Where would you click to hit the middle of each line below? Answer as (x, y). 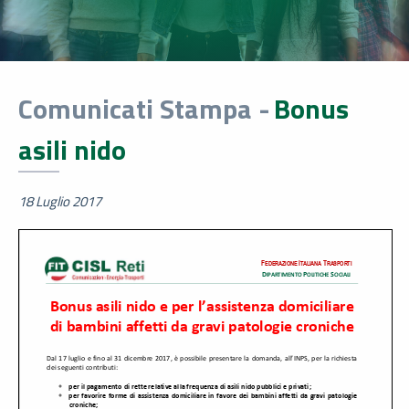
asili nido (72, 150)
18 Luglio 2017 (60, 202)
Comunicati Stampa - (144, 109)
